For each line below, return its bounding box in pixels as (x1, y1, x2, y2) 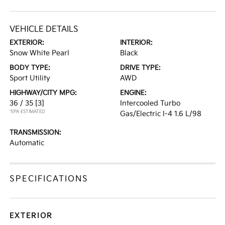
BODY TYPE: (10, 64, 51, 72)
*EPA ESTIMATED (10, 109, 46, 115)
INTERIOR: (120, 39, 153, 47)
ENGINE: (120, 89, 147, 97)
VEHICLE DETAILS (10, 25, 79, 34)
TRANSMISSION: (10, 129, 62, 137)
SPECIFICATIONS (10, 174, 89, 184)
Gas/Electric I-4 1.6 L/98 (120, 109, 201, 118)
